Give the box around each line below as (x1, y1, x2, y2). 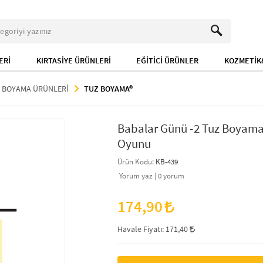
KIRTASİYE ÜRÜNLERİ (36, 55, 111, 66)
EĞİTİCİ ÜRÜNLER (136, 55, 199, 66)
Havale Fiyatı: (117, 224, 166, 234)
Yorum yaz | (117, 171, 158, 180)
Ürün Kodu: (117, 157, 156, 166)
